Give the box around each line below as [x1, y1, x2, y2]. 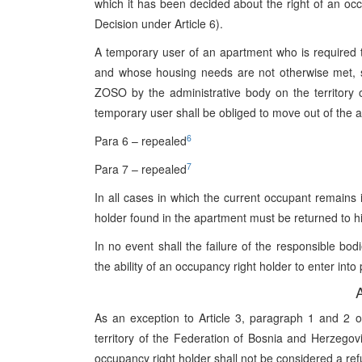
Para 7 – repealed [95, 161, 187, 177]
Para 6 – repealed [95, 133, 187, 149]
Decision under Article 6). [95, 15, 223, 32]
